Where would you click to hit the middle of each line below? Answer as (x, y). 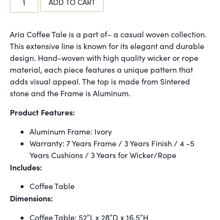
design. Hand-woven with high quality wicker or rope (104, 58)
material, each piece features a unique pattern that (101, 70)
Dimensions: (32, 198)
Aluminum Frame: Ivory (71, 131)
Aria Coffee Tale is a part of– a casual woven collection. (108, 34)
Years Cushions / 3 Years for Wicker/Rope (103, 155)
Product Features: (43, 112)
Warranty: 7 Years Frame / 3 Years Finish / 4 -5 (112, 143)
